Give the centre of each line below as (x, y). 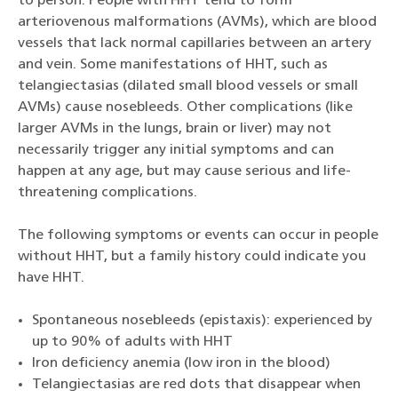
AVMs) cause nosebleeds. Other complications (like (185, 108)
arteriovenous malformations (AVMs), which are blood (197, 23)
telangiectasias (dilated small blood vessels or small (188, 87)
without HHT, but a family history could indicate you (192, 257)
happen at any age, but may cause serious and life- (184, 172)
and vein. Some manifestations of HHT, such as (173, 65)
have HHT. (51, 279)
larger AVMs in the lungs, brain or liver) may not (175, 129)
